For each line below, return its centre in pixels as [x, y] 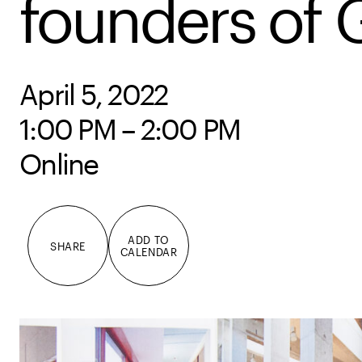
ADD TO [149, 240]
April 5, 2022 [94, 94]
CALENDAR [149, 252]
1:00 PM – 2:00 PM [130, 129]
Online [59, 164]
